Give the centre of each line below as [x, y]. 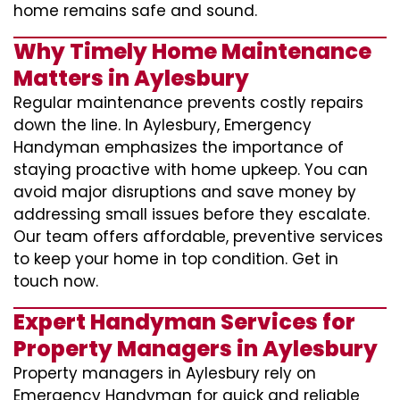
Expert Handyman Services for [184, 322]
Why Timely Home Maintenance [192, 51]
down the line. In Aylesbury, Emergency [162, 125]
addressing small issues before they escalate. [192, 214]
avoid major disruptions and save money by [185, 192]
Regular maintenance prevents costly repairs [188, 103]
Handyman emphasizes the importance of [179, 147]
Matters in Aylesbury [131, 78]
